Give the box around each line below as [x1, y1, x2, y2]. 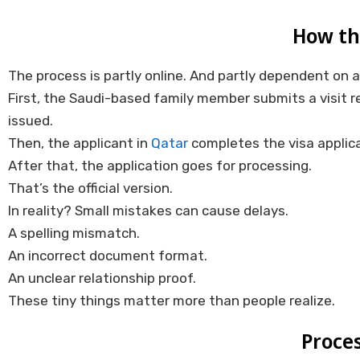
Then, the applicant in [8, 134, 151, 151]
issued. [8, 112, 53, 129]
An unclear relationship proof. [8, 269, 196, 286]
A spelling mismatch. [8, 224, 140, 241]
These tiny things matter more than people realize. [8, 292, 335, 309]
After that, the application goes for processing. [8, 157, 312, 174]
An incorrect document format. [8, 247, 207, 264]
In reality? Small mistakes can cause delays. [8, 202, 288, 219]
